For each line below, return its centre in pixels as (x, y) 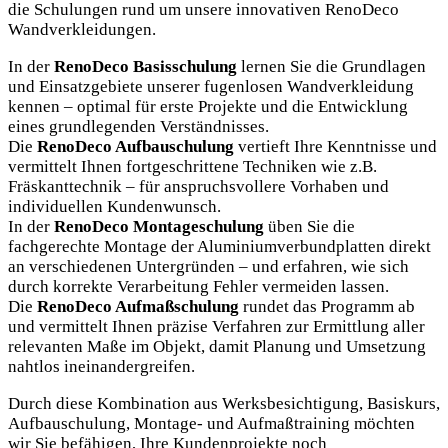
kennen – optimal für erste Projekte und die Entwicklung (208, 107)
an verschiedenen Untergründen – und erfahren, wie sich (208, 267)
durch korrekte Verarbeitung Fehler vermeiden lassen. (198, 287)
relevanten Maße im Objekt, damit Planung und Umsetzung (217, 347)
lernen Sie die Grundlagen (331, 67)
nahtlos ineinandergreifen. (101, 367)
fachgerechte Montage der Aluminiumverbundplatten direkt (219, 247)
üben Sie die (309, 227)
